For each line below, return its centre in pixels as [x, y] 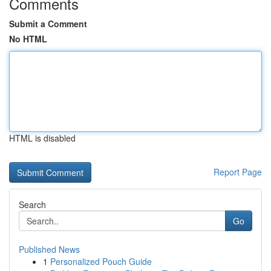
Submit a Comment [48, 24]
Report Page [238, 172]
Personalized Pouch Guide [101, 261]
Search [32, 204]
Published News [49, 249]
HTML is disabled [42, 138]
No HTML [28, 39]
